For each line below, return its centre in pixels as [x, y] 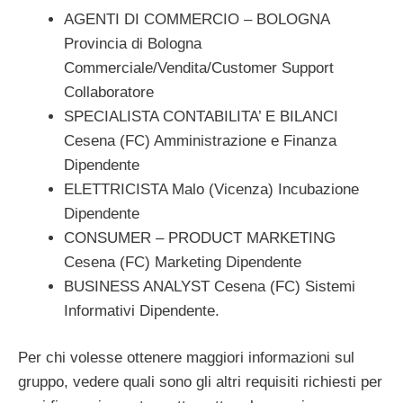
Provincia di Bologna [133, 43]
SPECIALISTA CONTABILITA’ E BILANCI [201, 116]
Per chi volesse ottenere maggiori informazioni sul [186, 358]
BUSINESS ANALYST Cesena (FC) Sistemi [210, 286]
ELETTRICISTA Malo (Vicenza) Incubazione [211, 189]
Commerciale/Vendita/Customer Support [199, 67]
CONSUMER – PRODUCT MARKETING [200, 237]
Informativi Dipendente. [142, 310]
